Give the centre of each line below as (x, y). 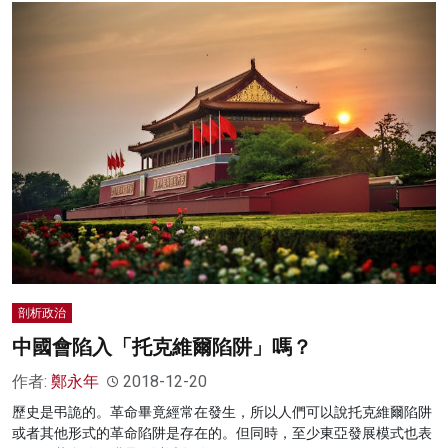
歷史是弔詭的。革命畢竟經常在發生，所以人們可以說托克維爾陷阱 (222, 412)
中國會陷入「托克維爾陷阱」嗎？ (162, 347)
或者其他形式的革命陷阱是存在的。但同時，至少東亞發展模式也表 (222, 433)
